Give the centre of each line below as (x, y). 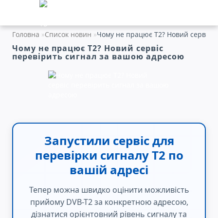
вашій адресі (109, 170)
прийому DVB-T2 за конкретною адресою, (109, 202)
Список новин (68, 34)
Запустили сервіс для (109, 140)
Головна (26, 34)
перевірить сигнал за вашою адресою (98, 56)
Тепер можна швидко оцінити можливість (109, 190)
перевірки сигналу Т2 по (109, 155)
